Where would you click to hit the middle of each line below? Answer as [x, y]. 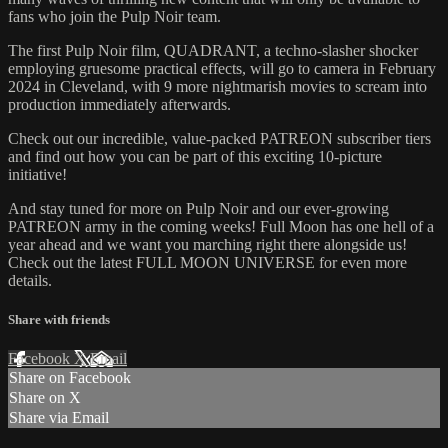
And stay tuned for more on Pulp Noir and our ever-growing [198, 209]
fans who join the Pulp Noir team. [114, 17]
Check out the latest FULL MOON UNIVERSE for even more [207, 263]
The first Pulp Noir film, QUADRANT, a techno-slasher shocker [213, 51]
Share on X [45, 398]
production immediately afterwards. [119, 105]
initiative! [37, 175]
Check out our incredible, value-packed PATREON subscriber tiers [219, 139]
